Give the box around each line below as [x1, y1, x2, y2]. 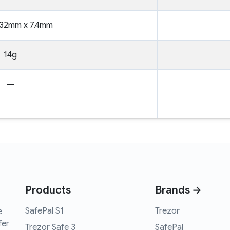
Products [25, 184, 71, 197]
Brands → [155, 184, 202, 197]
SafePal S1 [25, 206, 64, 217]
